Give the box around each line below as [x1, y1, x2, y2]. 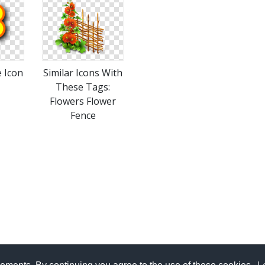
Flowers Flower [50, 95, 116, 108]
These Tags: [56, 80, 110, 93]
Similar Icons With [43, 66, 122, 79]
